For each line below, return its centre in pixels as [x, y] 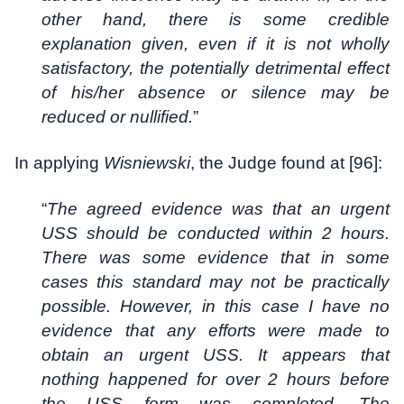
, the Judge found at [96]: [286, 163]
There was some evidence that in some [216, 258]
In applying [59, 163]
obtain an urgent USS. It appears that [216, 355]
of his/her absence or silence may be [216, 93]
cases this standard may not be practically [216, 282]
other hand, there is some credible [216, 20]
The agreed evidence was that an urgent [218, 209]
